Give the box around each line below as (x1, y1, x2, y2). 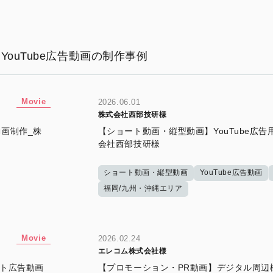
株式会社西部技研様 (97, 110, 167, 119)
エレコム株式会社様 (97, 247, 167, 256)
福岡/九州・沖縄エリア (104, 184, 183, 193)
